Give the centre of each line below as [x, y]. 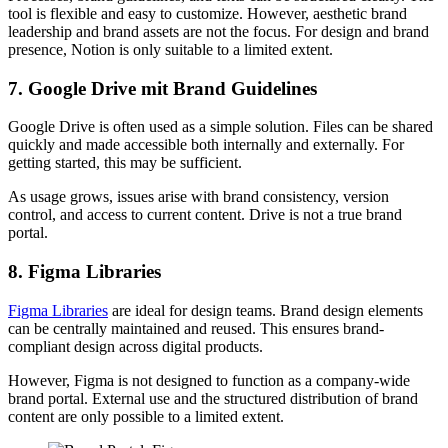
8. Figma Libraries [84, 272]
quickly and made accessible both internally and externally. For [206, 145]
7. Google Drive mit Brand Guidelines [162, 88]
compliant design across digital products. [135, 346]
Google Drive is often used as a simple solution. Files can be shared [220, 127]
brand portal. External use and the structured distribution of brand [213, 398]
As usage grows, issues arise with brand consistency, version [198, 197]
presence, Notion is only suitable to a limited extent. [170, 49]
